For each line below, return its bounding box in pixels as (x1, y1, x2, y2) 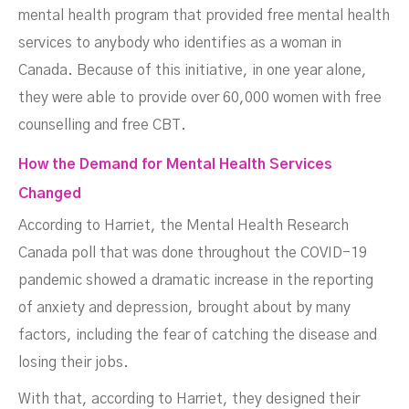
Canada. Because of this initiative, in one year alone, (18, 63, 367, 78)
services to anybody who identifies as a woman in (18, 36, 341, 50)
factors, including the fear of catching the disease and (18, 328, 377, 342)
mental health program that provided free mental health (18, 8, 390, 23)
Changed (18, 186, 81, 201)
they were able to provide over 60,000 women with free (18, 90, 382, 105)
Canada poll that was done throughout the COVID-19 (18, 246, 367, 260)
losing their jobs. (18, 355, 129, 370)
